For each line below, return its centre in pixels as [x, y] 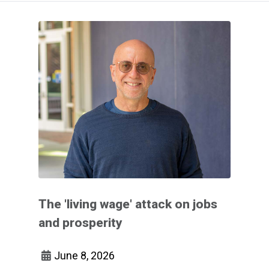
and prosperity [80, 222]
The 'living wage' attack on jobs [128, 204]
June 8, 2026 [84, 255]
